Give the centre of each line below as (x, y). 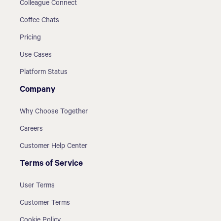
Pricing (31, 38)
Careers (32, 129)
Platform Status (44, 73)
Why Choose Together (54, 112)
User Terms (37, 186)
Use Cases (36, 55)
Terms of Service (52, 164)
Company (38, 90)
